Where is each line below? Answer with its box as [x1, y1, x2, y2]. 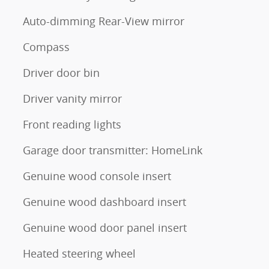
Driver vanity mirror [23, 91, 122, 106]
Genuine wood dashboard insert [23, 194, 186, 209]
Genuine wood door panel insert [23, 220, 187, 235]
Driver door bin [23, 65, 100, 80]
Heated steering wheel [23, 246, 136, 261]
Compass [23, 39, 70, 54]
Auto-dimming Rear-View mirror [23, 13, 184, 28]
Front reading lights [23, 116, 121, 131]
